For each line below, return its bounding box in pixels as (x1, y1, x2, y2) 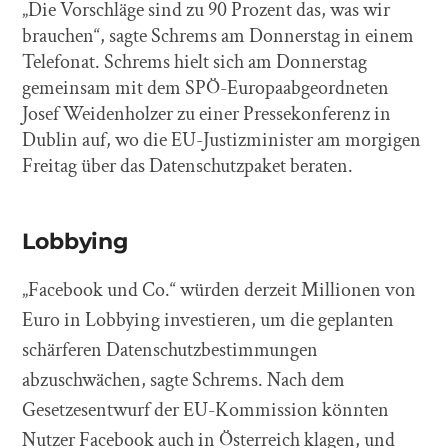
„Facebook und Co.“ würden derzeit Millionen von (22, 276, 417, 303)
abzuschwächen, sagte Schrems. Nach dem (22, 366, 346, 393)
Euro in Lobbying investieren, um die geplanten (22, 306, 395, 333)
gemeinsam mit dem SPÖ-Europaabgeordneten (22, 74, 390, 101)
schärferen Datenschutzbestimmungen (22, 336, 319, 363)
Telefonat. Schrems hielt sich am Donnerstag (22, 48, 368, 75)
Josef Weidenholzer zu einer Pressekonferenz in (22, 100, 392, 127)
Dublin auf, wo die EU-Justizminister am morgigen (22, 126, 422, 153)
